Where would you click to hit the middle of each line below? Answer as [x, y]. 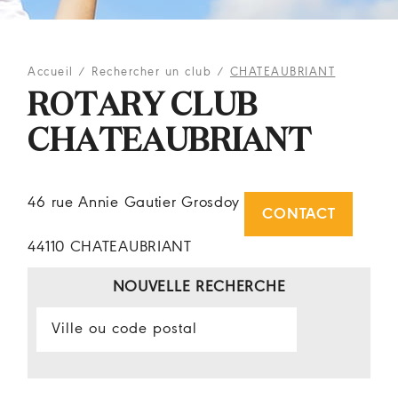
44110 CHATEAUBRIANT [110, 247]
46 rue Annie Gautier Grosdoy [134, 203]
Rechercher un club [152, 72]
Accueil [51, 72]
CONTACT [299, 214]
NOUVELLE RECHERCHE [199, 287]
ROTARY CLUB [143, 107]
